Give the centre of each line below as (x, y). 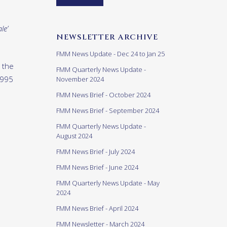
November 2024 (80, 79)
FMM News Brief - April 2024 (97, 208)
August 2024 (74, 136)
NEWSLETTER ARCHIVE (107, 37)
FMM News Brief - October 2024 (103, 95)
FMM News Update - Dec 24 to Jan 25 (110, 54)
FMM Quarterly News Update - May (108, 183)
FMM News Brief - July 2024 (96, 152)
